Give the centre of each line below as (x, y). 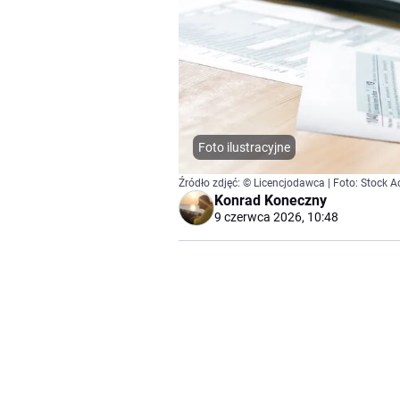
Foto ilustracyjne (244, 148)
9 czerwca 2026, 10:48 (276, 217)
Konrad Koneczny (271, 201)
